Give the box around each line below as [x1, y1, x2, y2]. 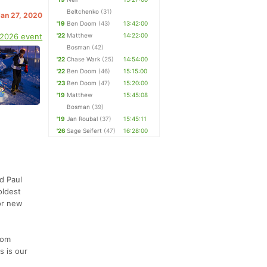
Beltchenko [67, 8, 100, 15]
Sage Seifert [67, 127, 103, 134]
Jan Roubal [67, 115, 98, 122]
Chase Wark [67, 55, 101, 63]
